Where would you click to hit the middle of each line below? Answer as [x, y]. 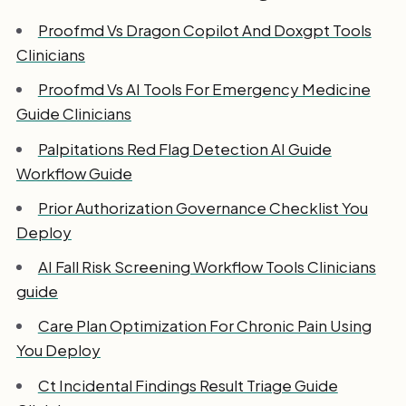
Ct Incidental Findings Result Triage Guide [188, 385]
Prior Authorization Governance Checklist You [203, 207]
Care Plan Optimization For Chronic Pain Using [204, 326]
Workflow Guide [74, 173]
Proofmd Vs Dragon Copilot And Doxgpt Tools [204, 30]
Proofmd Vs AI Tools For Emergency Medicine [204, 89]
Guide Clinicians [73, 114]
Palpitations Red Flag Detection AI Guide [184, 148]
